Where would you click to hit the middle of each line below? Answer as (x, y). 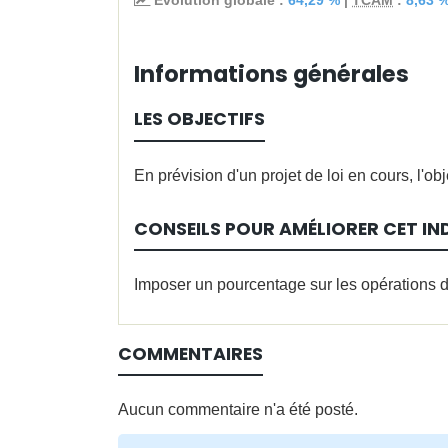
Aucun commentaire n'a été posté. (238, 409)
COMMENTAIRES (190, 353)
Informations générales (271, 73)
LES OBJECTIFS (199, 119)
